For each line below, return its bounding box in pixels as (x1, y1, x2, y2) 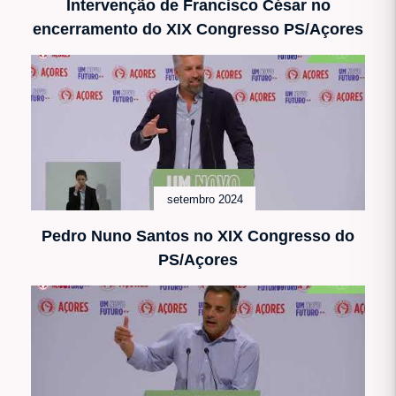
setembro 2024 (166, 193, 243, 206)
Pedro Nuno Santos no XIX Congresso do (42, 226, 354, 245)
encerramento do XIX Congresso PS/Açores (33, 19, 363, 38)
